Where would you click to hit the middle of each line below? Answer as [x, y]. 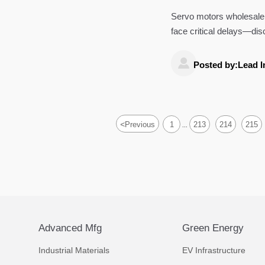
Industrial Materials [74, 250]
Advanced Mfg [70, 228]
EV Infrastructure [214, 250]
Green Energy [213, 228]
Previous [140, 125]
